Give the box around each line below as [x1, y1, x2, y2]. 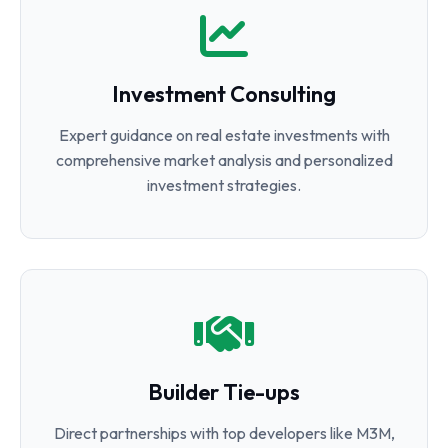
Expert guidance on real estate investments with [58, 125, 390, 145]
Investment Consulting [112, 80, 336, 108]
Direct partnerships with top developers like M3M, [53, 423, 395, 443]
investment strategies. [147, 175, 301, 195]
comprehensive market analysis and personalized [55, 150, 393, 170]
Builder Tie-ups [148, 378, 300, 406]
